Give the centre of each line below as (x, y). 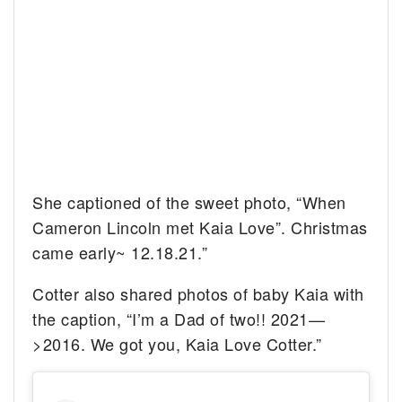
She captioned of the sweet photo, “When (189, 201)
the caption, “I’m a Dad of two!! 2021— (179, 318)
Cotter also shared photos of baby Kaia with (198, 293)
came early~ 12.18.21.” (120, 252)
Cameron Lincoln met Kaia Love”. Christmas (200, 227)
